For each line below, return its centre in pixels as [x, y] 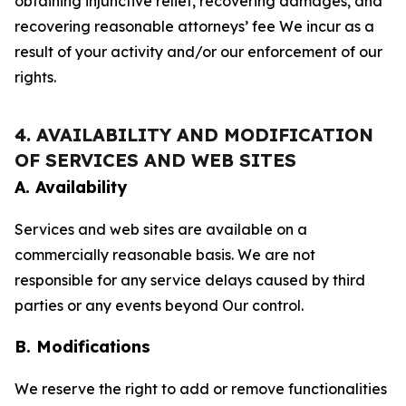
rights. [35, 77]
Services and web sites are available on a [161, 229]
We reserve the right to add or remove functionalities [201, 389]
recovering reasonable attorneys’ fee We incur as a [194, 26]
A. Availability [71, 187]
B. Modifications [82, 347]
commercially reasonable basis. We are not [165, 255]
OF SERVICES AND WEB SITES [155, 160]
